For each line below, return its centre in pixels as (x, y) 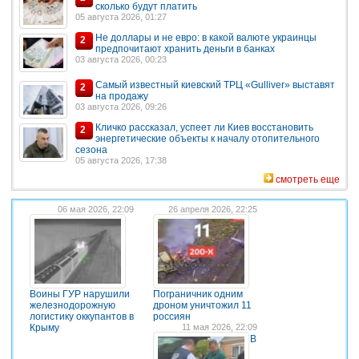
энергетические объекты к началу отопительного (208, 139)
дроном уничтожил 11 (202, 306)
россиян (172, 317)
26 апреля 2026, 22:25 (213, 210)
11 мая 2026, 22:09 (220, 327)
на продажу (122, 96)
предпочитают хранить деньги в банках (185, 49)
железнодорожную (73, 306)
